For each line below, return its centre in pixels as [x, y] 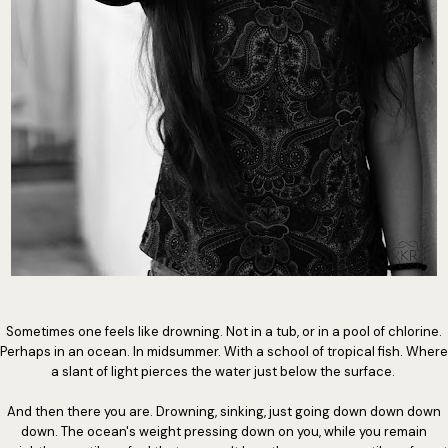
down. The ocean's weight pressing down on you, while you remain [224, 431]
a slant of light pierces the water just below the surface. [224, 371]
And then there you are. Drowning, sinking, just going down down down [224, 411]
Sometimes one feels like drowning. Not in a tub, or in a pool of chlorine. [224, 331]
